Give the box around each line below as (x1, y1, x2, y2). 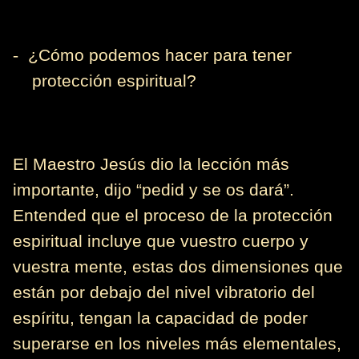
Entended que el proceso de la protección (13, 206, 333, 226)
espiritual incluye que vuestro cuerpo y (13, 232, 309, 252)
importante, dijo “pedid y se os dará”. (13, 180, 294, 200)
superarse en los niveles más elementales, (13, 334, 341, 354)
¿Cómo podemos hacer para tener (28, 46, 292, 66)
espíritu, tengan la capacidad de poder (13, 309, 308, 329)
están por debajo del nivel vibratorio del (13, 283, 315, 303)
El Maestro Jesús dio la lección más (13, 155, 289, 175)
